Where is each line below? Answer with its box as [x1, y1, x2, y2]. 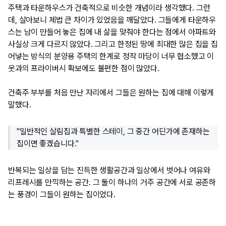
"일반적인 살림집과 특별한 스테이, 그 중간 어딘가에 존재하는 [17, 126, 210, 136]
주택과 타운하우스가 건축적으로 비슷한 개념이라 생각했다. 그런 [8, 3, 210, 13]
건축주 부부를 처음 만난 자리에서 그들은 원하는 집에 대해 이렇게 [8, 88, 214, 97]
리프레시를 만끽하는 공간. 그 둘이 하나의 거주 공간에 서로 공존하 [8, 177, 216, 187]
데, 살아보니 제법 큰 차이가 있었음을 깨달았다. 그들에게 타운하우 [8, 15, 216, 25]
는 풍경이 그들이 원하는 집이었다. [8, 189, 116, 199]
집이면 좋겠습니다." [17, 138, 79, 148]
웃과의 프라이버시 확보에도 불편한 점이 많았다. [8, 64, 159, 73]
